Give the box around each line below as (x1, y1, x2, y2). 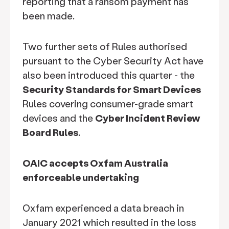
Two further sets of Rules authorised (22, 40, 187, 53)
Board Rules (22, 126, 78, 139)
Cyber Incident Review (95, 111, 200, 124)
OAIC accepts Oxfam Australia (22, 156, 168, 169)
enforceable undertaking (22, 171, 139, 184)
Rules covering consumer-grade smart (22, 97, 193, 110)
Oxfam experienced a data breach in (22, 201, 184, 214)
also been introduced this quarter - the (22, 68, 195, 81)
